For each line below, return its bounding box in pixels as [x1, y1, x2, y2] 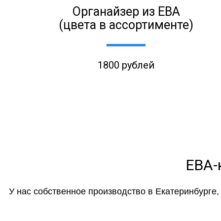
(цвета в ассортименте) [59, 17, 194, 32]
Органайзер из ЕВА [72, 4, 180, 19]
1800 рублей [98, 59, 155, 72]
